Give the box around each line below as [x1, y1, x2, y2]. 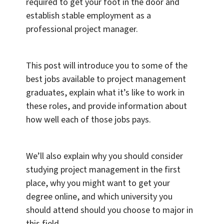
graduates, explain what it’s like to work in [26, 86, 184, 99]
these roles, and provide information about [26, 100, 187, 113]
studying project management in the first [26, 163, 180, 176]
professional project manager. [26, 23, 138, 36]
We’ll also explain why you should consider [26, 150, 183, 163]
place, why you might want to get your [26, 177, 170, 190]
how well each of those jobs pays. [26, 113, 151, 126]
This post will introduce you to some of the [26, 59, 187, 72]
